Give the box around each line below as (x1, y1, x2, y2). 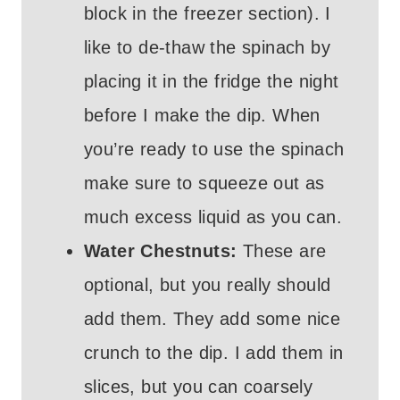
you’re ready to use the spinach (84, 139, 345, 160)
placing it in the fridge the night (84, 71, 339, 92)
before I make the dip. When (84, 105, 321, 126)
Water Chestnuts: (84, 241, 237, 262)
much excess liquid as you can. (84, 207, 342, 228)
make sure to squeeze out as (84, 173, 325, 194)
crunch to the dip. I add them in (84, 343, 344, 363)
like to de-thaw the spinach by (84, 37, 330, 58)
